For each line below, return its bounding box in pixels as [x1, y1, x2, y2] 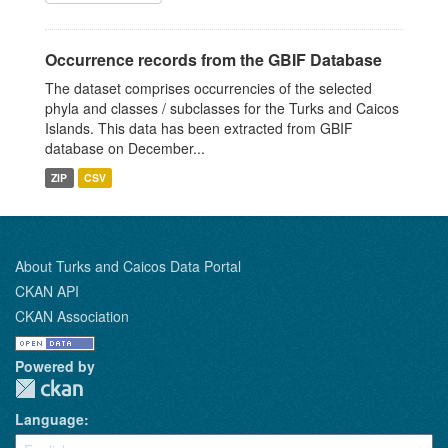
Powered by [15, 356, 95, 376]
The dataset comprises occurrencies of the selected [45, 78, 372, 98]
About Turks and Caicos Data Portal [15, 256, 241, 276]
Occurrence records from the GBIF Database [45, 48, 382, 71]
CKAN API [15, 281, 79, 301]
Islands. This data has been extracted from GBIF [45, 118, 353, 138]
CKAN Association [15, 306, 129, 326]
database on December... [45, 138, 205, 158]
